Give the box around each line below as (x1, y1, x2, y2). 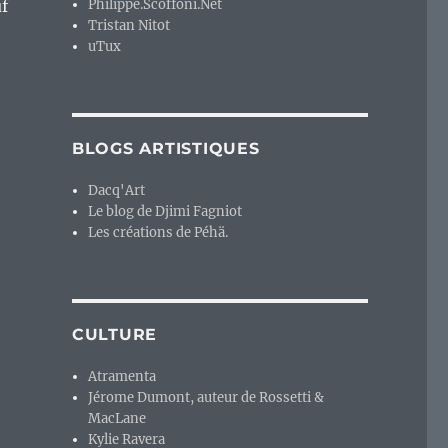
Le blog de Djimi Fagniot (88, 203, 243, 221)
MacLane (88, 410, 147, 428)
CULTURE (71, 325, 158, 345)
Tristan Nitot (88, 17, 171, 35)
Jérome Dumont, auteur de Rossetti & (88, 389, 325, 407)
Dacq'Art (88, 182, 146, 200)
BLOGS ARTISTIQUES (71, 139, 260, 159)
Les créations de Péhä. (88, 224, 229, 242)
